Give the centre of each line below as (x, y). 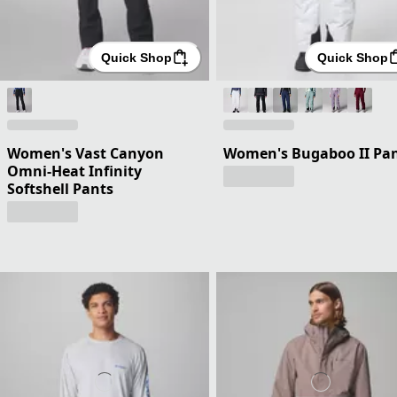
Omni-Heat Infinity (74, 171)
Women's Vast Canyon (86, 153)
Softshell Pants (60, 188)
